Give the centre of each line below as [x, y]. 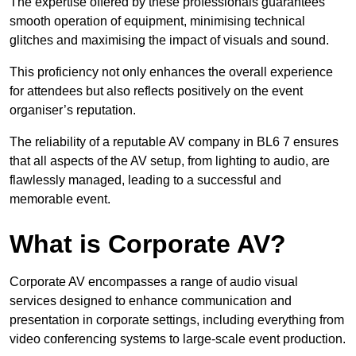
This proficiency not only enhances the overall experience [171, 72]
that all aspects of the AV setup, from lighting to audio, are [170, 161]
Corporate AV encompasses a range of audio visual [154, 282]
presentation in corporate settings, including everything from [177, 320]
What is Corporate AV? [148, 244]
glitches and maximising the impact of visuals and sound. [169, 41]
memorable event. [60, 199]
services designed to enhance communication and [151, 301]
